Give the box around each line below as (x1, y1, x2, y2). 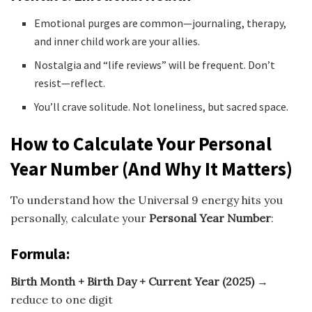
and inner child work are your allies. (34, 33, 201, 48)
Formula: (10, 244, 70, 263)
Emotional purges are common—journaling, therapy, (34, 15, 287, 30)
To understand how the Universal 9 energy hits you (10, 192, 283, 207)
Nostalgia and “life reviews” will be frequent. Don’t (34, 57, 276, 72)
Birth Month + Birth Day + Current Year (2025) (10, 274, 254, 288)
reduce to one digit (10, 292, 113, 306)
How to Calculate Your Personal (10, 132, 272, 156)
